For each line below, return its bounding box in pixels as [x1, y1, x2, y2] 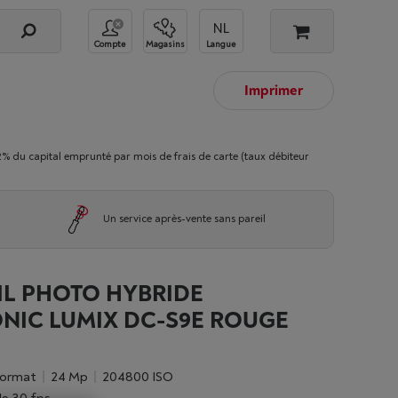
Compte [94, 38, 125, 50]
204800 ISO [108, 369, 173, 386]
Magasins [146, 38, 185, 50]
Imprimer [244, 82, 303, 99]
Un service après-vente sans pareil [102, 212, 266, 226]
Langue [206, 38, 235, 50]
